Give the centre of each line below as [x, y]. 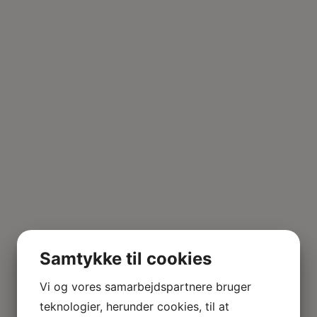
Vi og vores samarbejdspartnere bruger [145, 286]
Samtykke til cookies [126, 258]
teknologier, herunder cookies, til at [134, 306]
